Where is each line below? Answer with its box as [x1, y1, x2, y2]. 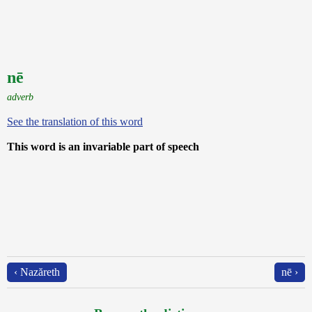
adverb [7, 91, 33, 102]
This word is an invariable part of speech [7, 141, 199, 153]
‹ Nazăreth [14, 266, 60, 278]
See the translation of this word [7, 116, 143, 127]
